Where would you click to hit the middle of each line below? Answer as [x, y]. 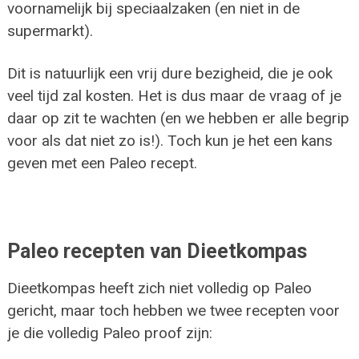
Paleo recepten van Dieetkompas [157, 251]
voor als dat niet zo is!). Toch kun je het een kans [169, 140]
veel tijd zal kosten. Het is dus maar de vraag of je [174, 95]
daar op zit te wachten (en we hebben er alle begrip [178, 118]
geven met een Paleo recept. [102, 163]
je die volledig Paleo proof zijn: [109, 333]
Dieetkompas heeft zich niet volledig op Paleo [159, 288]
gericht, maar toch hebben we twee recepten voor [173, 310]
